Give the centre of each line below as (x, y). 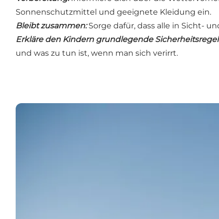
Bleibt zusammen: (51, 26)
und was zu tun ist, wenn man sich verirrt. (97, 53)
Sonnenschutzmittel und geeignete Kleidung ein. (113, 12)
